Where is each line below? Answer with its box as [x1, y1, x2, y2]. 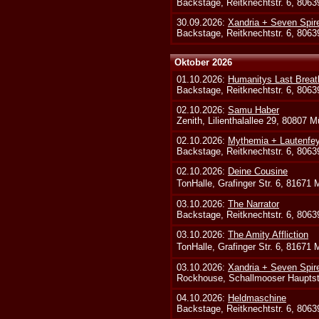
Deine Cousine [228, 166, 288, 177]
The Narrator [228, 199, 280, 210]
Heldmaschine [228, 293, 287, 304]
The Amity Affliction [228, 229, 309, 241]
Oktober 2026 [174, 57, 233, 68]
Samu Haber [228, 105, 280, 116]
